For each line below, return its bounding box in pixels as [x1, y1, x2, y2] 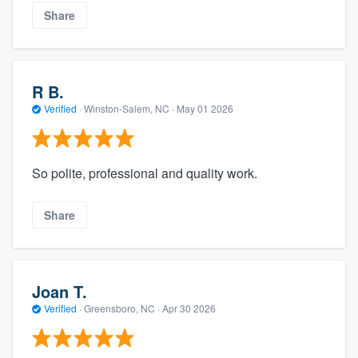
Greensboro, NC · [82, 301, 162, 316]
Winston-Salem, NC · [82, 101, 177, 116]
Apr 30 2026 [162, 301, 216, 316]
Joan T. [32, 280, 87, 304]
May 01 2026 [177, 101, 233, 116]
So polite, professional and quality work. [32, 163, 257, 182]
